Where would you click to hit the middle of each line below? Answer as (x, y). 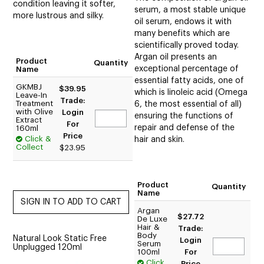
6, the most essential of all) (188, 105)
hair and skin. (160, 140)
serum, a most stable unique (190, 10)
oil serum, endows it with (183, 22)
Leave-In (32, 95)
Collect (30, 147)
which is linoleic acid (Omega (191, 93)
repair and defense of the (185, 128)
